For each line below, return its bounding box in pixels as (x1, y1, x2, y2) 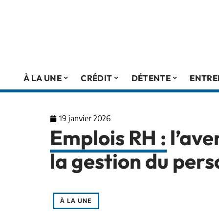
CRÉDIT (81, 72, 112, 83)
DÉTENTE (131, 72, 171, 83)
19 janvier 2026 (59, 113, 110, 123)
